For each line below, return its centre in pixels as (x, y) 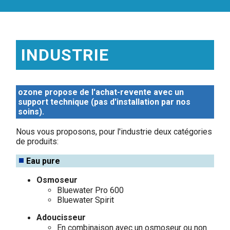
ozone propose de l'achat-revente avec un (101, 92)
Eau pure (43, 161)
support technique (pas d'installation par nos (104, 102)
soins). (31, 111)
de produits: (37, 141)
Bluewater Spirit (86, 200)
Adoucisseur (61, 217)
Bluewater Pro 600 (91, 190)
